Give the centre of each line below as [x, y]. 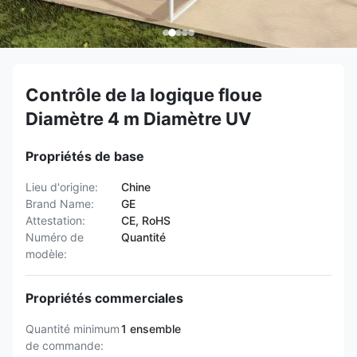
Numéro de [55, 237]
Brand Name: [60, 204]
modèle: [46, 254]
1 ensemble [151, 329]
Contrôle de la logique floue [144, 95]
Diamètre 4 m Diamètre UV [138, 119]
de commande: [65, 345]
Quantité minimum [73, 329]
